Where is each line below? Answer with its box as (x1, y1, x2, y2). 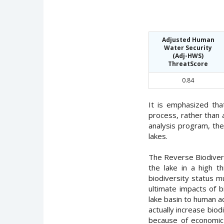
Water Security (164, 43, 212, 52)
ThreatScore (168, 59, 208, 68)
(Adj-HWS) (172, 51, 203, 60)
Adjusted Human (161, 35, 214, 44)
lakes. (148, 130, 167, 141)
